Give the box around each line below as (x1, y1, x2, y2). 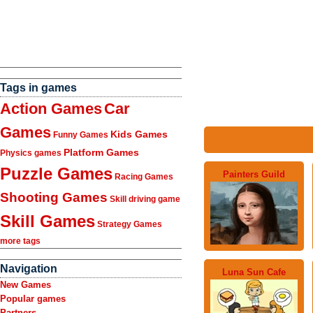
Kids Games (110, 129, 168, 140)
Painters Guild (223, 168, 285, 180)
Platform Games (64, 147, 139, 158)
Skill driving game (110, 194, 180, 204)
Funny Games (53, 130, 108, 140)
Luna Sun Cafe (222, 266, 286, 277)
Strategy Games (97, 219, 162, 229)
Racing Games (115, 172, 173, 182)
